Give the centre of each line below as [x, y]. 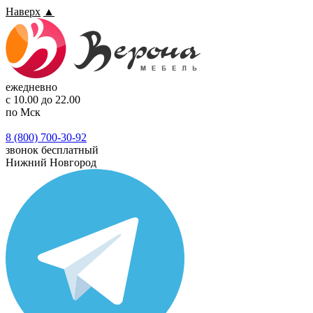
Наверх [23, 12]
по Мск [23, 112]
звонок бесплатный [52, 150]
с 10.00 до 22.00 [43, 100]
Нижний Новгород [51, 162]
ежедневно [31, 87]
